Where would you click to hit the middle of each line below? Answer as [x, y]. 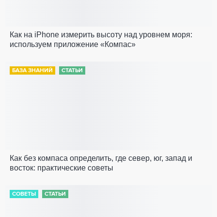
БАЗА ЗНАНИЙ [32, 71]
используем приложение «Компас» [73, 44]
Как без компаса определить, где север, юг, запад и [101, 158]
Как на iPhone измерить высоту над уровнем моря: [101, 35]
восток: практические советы [62, 168]
